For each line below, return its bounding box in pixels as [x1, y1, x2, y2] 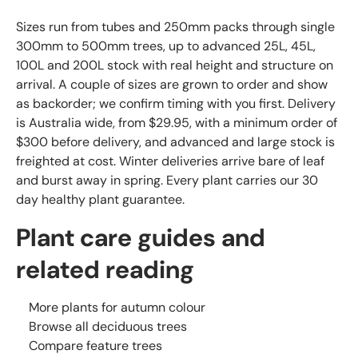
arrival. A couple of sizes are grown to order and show [16, 75, 328, 93]
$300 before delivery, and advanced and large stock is [16, 133, 335, 150]
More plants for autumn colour [29, 298, 205, 316]
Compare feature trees [29, 336, 162, 354]
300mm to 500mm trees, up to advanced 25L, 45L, [16, 37, 316, 54]
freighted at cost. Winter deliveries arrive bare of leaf [16, 152, 324, 169]
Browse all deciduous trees [29, 317, 187, 335]
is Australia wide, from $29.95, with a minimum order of [16, 113, 337, 131]
